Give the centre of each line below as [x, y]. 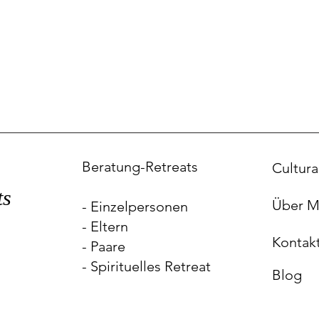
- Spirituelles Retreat [146, 266]
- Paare [104, 246]
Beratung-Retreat [137, 167]
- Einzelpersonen [135, 206]
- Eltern [105, 226]
